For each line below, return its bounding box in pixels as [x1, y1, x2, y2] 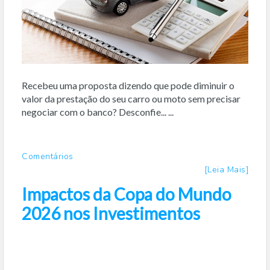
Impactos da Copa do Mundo [22, 183, 231, 204]
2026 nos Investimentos [22, 202, 200, 224]
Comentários [22, 150, 74, 162]
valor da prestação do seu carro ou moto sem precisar [22, 92, 240, 104]
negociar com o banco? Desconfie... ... [22, 105, 174, 118]
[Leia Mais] [204, 163, 248, 175]
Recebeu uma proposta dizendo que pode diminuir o [22, 79, 234, 91]
